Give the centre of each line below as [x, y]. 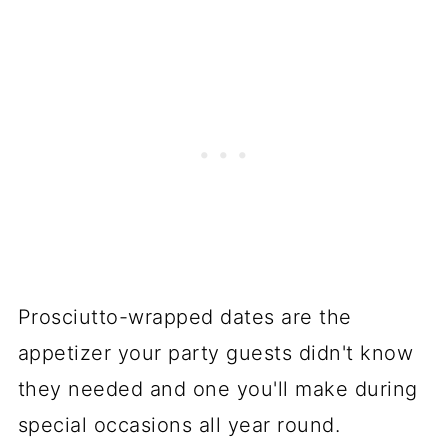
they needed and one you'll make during [217, 389]
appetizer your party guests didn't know [215, 353]
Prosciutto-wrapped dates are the [184, 317]
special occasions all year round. [182, 425]
